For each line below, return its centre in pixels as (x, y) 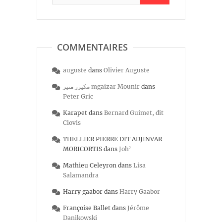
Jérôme (138, 208)
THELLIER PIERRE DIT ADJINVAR (112, 139)
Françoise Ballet (87, 208)
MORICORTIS (83, 149)
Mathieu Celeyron (90, 165)
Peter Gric (78, 96)
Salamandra (81, 175)
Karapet (75, 112)
